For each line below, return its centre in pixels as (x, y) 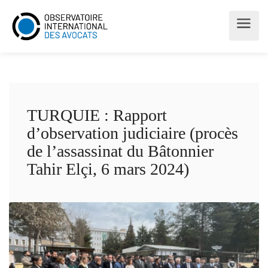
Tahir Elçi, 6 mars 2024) (108, 169)
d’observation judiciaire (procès (133, 133)
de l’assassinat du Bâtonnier (120, 151)
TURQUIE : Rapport (97, 115)
